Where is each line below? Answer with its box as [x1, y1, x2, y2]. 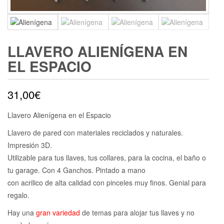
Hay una [7, 207, 36, 217]
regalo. [7, 189, 29, 200]
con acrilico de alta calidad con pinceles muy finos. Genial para [7, 177, 206, 187]
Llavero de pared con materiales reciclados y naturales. [7, 127, 183, 137]
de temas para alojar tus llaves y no [80, 207, 194, 217]
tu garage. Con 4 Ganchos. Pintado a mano [7, 164, 145, 175]
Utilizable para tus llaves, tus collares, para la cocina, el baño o [7, 152, 206, 162]
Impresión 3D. [7, 139, 52, 150]
